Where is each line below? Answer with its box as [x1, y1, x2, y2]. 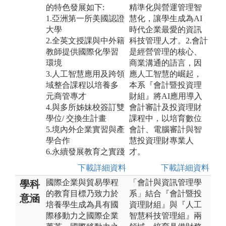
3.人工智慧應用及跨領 [46, 69, 125, 78]
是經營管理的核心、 [129, 47, 202, 56]
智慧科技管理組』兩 [129, 211, 202, 220]
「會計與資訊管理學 [129, 178, 202, 187]
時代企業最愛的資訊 [129, 25, 202, 34]
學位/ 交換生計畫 [46, 114, 106, 123]
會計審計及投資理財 [129, 102, 202, 111]
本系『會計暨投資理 [129, 80, 202, 89]
